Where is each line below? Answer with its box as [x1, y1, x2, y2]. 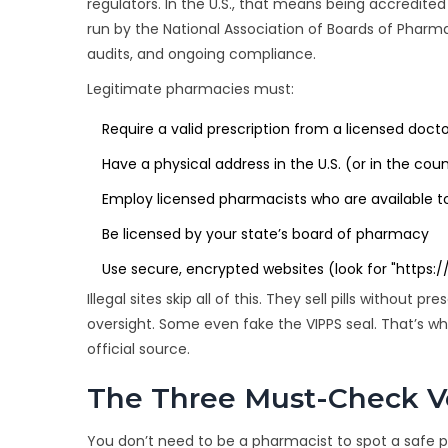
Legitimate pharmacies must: [87, 79, 294, 100]
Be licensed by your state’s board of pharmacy [102, 224, 429, 245]
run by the [87, 19, 163, 40]
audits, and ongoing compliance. [87, 44, 316, 65]
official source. [87, 339, 190, 360]
